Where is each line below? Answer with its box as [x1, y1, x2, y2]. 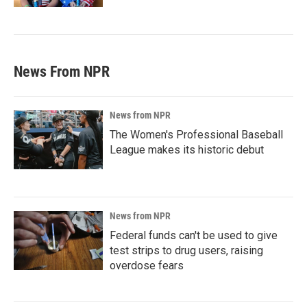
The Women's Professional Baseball [110, 128, 283, 141]
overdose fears [110, 259, 184, 272]
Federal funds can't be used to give [110, 229, 278, 242]
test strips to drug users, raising [110, 244, 263, 257]
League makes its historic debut [110, 143, 264, 156]
